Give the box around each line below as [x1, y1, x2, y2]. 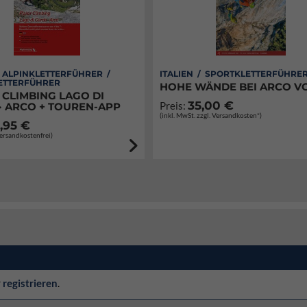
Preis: [160, 99, 188, 112]
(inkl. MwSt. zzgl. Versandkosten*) [160, 111, 262, 119]
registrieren [3, 277, 58, 289]
